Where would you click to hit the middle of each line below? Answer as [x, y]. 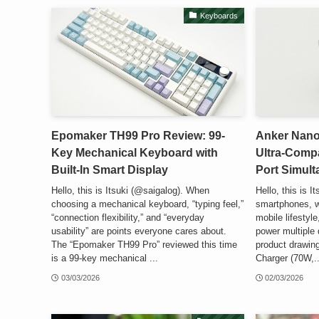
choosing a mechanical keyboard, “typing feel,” [147, 204]
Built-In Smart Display [110, 170]
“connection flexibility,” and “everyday [128, 217]
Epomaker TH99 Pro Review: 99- [138, 136]
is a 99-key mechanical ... [105, 258]
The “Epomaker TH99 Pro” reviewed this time [144, 244]
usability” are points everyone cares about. [139, 231]
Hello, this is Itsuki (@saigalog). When [130, 190]
